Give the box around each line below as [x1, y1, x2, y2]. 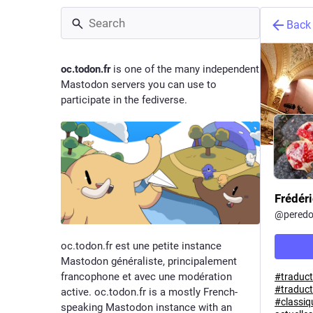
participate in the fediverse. [61, 94, 187, 106]
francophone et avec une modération [61, 270, 232, 284]
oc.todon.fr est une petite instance [61, 240, 221, 253]
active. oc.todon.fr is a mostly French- [61, 286, 238, 299]
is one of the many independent [110, 63, 259, 75]
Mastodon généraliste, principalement [61, 255, 237, 268]
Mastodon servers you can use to [61, 78, 217, 91]
